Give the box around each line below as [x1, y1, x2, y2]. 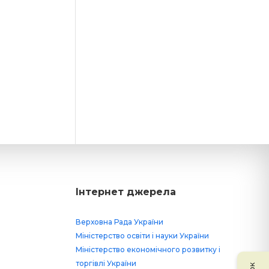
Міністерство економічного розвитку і [75, 245, 220, 255]
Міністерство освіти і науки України [75, 231, 209, 241]
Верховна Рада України [75, 217, 163, 227]
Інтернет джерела [75, 186, 176, 198]
